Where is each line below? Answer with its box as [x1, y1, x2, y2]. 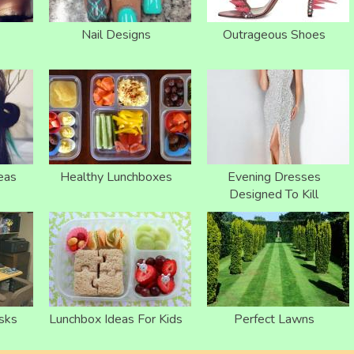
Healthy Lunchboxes [59, 168, 172, 186]
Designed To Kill [229, 185, 318, 203]
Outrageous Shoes [222, 25, 326, 43]
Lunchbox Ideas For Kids [49, 310, 183, 328]
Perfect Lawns [233, 310, 314, 328]
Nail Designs [81, 25, 151, 43]
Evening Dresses [227, 168, 321, 186]
